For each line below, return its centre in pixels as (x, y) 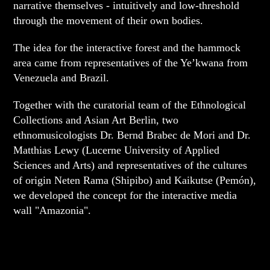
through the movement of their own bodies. (108, 20)
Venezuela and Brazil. (61, 77)
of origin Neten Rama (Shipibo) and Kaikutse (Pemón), (135, 180)
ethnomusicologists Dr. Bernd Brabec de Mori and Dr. (132, 135)
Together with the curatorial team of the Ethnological (130, 105)
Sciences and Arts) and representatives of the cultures (130, 165)
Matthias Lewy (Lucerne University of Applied (117, 150)
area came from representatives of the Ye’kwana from (131, 62)
